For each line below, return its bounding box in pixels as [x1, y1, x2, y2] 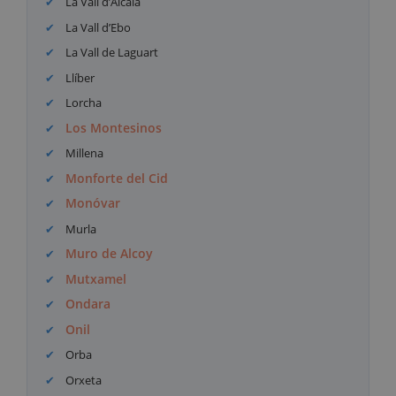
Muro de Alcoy [65, 245, 154, 263]
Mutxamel [65, 270, 127, 287]
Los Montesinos [65, 118, 163, 136]
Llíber [63, 69, 95, 86]
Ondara [65, 295, 111, 313]
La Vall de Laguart [63, 44, 159, 61]
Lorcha [63, 95, 103, 111]
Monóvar [65, 194, 121, 212]
